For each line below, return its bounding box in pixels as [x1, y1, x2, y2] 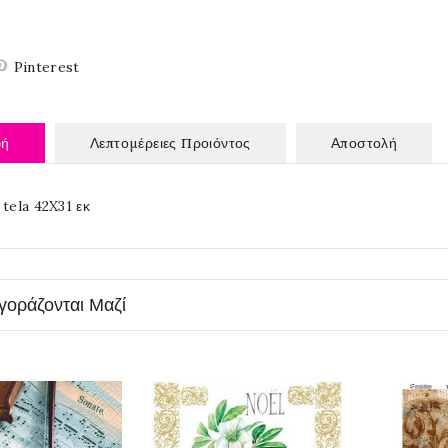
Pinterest [13, 58, 80, 76]
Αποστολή [331, 134, 398, 152]
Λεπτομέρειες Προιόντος [89, 134, 251, 152]
